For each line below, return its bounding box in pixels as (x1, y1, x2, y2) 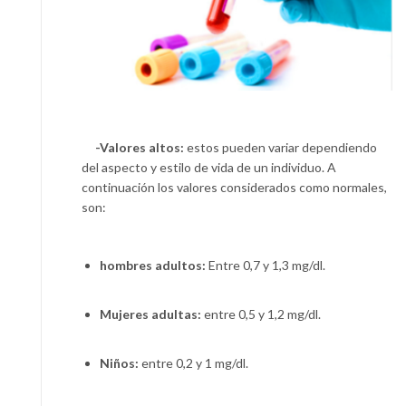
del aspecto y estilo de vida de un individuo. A (82, 159, 336, 175)
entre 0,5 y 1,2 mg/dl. (204, 305, 321, 322)
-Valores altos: (82, 139, 187, 155)
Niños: (100, 354, 141, 371)
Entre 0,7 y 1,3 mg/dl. (206, 256, 325, 273)
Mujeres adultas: (100, 305, 204, 322)
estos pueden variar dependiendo (187, 139, 377, 155)
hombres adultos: (100, 256, 206, 273)
